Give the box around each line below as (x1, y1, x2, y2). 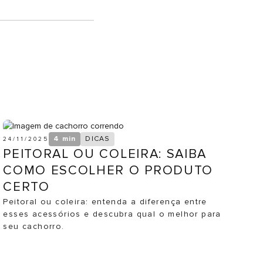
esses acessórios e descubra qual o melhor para (3, 209, 221, 219)
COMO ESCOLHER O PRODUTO (3, 163, 213, 178)
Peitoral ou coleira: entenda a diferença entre (3, 197, 207, 207)
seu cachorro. (3, 221, 65, 231)
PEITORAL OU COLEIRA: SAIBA (3, 146, 207, 162)
